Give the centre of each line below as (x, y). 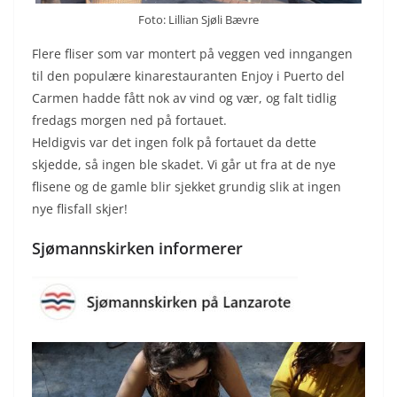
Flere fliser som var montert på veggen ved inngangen (192, 53)
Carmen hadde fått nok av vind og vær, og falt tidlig (184, 97)
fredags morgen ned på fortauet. (129, 120)
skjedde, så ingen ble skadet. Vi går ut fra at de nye (184, 164)
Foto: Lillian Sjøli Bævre (198, 19)
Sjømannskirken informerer (137, 248)
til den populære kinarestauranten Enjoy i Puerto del (188, 75)
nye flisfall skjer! (80, 208)
